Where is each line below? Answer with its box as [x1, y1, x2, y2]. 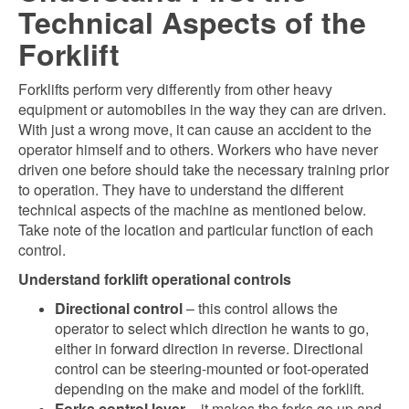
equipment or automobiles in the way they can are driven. [18, 99, 386, 120]
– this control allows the [183, 298, 338, 319]
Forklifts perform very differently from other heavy [18, 79, 332, 100]
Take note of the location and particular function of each [18, 219, 373, 240]
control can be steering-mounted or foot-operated [55, 358, 369, 379]
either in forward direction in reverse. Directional [55, 338, 363, 359]
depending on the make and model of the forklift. [55, 378, 364, 399]
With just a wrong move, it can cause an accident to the [18, 119, 372, 140]
